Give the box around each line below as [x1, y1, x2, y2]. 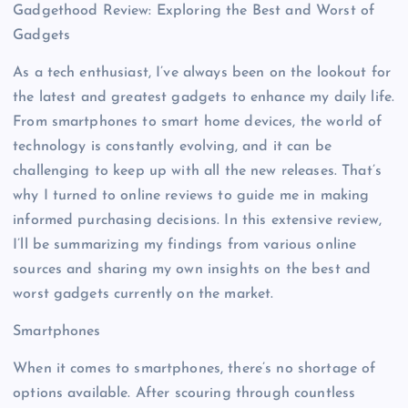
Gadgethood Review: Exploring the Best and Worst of [13, 4, 375, 19]
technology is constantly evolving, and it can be [13, 139, 331, 155]
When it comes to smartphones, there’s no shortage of [13, 362, 376, 377]
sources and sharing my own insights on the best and [13, 262, 372, 278]
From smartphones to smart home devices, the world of [13, 115, 382, 130]
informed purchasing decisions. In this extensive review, [13, 213, 382, 229]
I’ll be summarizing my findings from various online [13, 238, 357, 253]
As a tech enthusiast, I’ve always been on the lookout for [13, 66, 392, 81]
